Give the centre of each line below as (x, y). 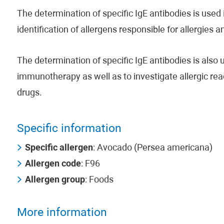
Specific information (69, 129)
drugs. (29, 93)
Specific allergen (59, 148)
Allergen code (53, 164)
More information (62, 213)
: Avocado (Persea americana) (152, 148)
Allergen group (55, 180)
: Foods (99, 180)
